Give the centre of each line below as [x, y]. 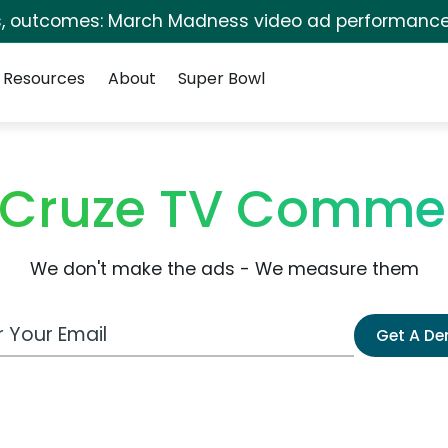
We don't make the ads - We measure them [224, 269]
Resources [44, 78]
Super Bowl [221, 78]
